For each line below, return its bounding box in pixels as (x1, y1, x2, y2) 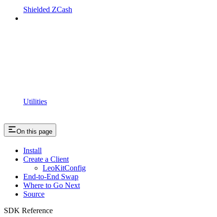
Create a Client (23, 155, 69, 164)
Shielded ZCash (23, 5, 72, 14)
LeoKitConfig (43, 164, 86, 172)
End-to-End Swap (23, 172, 78, 181)
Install (23, 146, 42, 155)
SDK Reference (4, 206, 53, 215)
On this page (16, 128, 52, 136)
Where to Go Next (23, 181, 80, 190)
